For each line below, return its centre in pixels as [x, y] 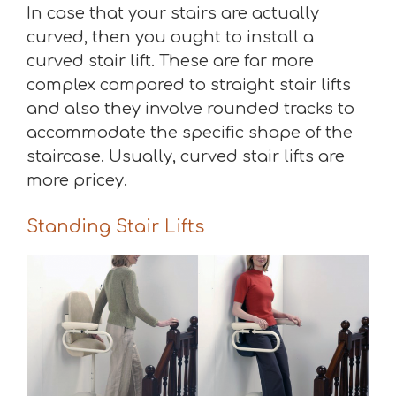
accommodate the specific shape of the [190, 132]
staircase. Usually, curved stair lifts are [186, 156]
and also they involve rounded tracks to [190, 108]
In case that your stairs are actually [173, 13]
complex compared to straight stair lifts [189, 84]
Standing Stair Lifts [115, 226]
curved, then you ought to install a [170, 37]
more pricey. [77, 180]
